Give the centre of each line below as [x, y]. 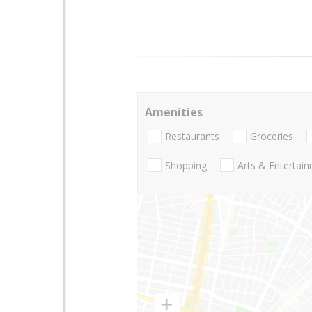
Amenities [174, 112]
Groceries [272, 136]
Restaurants [192, 136]
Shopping [186, 165]
